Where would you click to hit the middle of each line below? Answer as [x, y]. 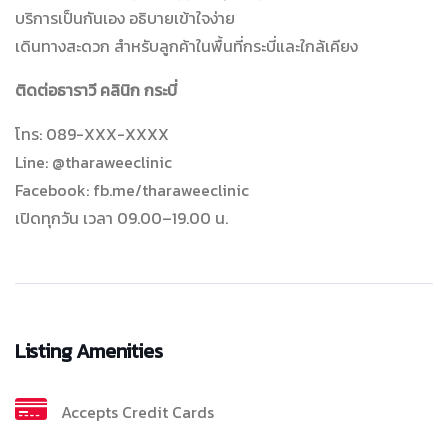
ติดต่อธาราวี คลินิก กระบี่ [96, 90]
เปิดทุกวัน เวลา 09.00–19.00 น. [121, 218]
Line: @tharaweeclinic [93, 162]
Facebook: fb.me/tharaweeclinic [132, 190]
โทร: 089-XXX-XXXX [92, 134]
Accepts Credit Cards [137, 412]
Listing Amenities [89, 351]
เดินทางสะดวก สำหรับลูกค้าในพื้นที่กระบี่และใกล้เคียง [186, 46]
